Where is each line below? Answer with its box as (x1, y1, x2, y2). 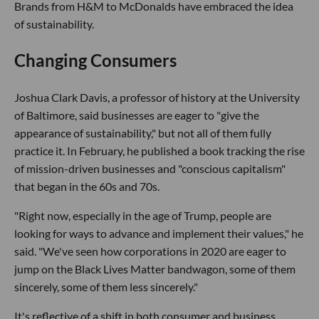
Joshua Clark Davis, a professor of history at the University (14, 90, 300, 105)
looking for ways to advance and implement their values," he (14, 226, 303, 241)
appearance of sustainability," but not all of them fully (14, 126, 271, 140)
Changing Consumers (14, 50, 177, 71)
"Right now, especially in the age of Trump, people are (14, 209, 271, 223)
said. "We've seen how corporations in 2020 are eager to (14, 244, 286, 258)
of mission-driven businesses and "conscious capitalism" (14, 162, 286, 176)
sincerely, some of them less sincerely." (14, 280, 198, 294)
